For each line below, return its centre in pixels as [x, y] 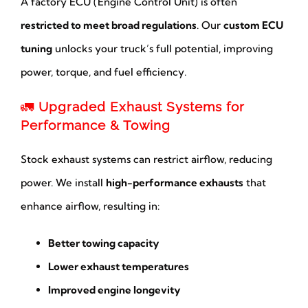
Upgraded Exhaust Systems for [141, 107]
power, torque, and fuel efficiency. [103, 72]
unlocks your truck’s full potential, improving [162, 49]
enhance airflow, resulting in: [90, 206]
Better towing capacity [103, 243]
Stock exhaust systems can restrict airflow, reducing [146, 159]
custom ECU [253, 25]
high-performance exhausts [174, 183]
